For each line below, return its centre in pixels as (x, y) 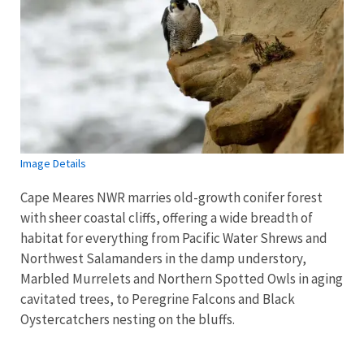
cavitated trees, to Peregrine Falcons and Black (158, 299)
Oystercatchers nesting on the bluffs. (128, 320)
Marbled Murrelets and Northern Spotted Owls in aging (182, 279)
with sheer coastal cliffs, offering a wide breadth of (167, 218)
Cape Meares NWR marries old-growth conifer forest (171, 198)
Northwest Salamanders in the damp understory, (163, 259)
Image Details (53, 164)
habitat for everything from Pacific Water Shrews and (174, 238)
